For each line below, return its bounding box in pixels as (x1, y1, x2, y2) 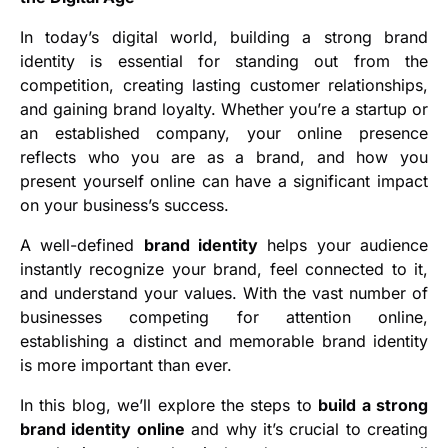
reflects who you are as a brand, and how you (20, 147, 428, 168)
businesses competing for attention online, (20, 307, 428, 328)
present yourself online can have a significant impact (20, 171, 428, 192)
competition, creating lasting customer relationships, (20, 75, 428, 96)
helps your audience (258, 235, 429, 256)
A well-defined (20, 235, 144, 256)
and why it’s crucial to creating (184, 419, 428, 440)
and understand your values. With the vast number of (20, 283, 428, 304)
